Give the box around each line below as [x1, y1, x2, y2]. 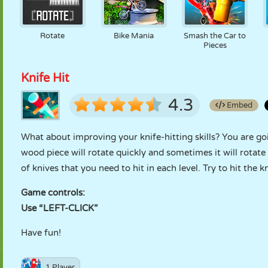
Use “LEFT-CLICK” [21, 203, 98, 214]
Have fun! [21, 227, 61, 238]
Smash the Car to [184, 31, 246, 41]
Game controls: [21, 187, 85, 198]
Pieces [203, 41, 227, 50]
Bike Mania [114, 31, 154, 41]
